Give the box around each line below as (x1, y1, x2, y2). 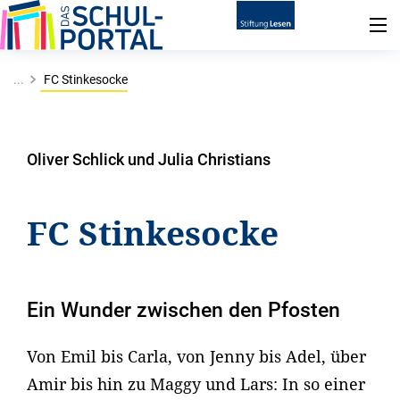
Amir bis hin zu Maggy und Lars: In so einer (27, 373, 365, 396)
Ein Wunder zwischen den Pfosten (27, 298, 340, 322)
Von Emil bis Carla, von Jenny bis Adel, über (27, 346, 366, 368)
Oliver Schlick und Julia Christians (27, 150, 271, 169)
